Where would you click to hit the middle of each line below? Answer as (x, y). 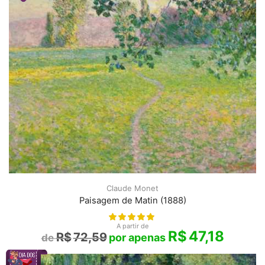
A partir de (132, 226)
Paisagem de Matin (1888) (132, 201)
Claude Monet (132, 188)
